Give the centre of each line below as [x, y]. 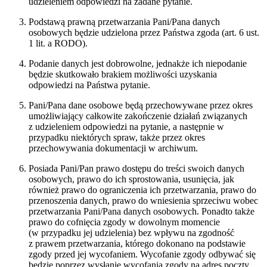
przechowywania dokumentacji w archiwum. [113, 148]
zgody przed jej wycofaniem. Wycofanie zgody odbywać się [142, 254]
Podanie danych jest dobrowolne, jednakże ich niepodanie [138, 64]
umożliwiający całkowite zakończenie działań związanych [138, 116]
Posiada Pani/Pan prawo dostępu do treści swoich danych [136, 169]
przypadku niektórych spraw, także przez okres [117, 138]
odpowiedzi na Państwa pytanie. [89, 85]
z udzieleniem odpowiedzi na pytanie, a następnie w [126, 127]
